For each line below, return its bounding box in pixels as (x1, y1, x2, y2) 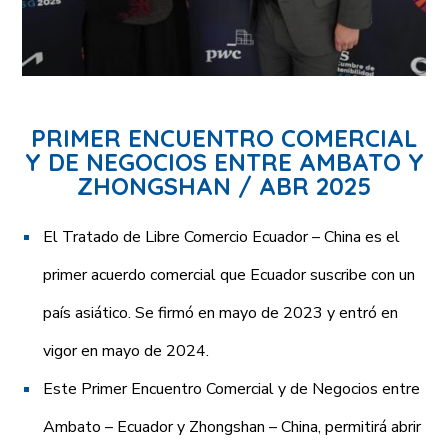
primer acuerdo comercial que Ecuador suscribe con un (43, 263, 416, 286)
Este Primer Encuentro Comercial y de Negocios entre (43, 377, 421, 400)
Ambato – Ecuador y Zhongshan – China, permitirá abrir (43, 415, 422, 438)
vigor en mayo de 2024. (43, 339, 210, 362)
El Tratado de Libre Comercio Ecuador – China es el (43, 225, 401, 248)
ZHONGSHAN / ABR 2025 (77, 170, 371, 201)
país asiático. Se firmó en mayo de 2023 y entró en (43, 301, 399, 324)
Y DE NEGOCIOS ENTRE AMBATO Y (24, 146, 424, 177)
